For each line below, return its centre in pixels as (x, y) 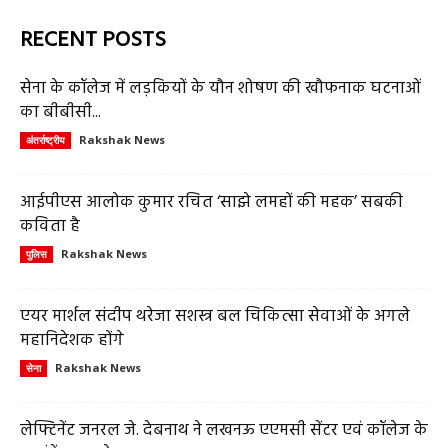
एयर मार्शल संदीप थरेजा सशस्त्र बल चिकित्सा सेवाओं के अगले (215, 316)
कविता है (50, 226)
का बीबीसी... (60, 112)
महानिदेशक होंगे (72, 340)
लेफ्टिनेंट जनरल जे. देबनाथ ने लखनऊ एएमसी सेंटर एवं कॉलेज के (224, 430)
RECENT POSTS (93, 40)
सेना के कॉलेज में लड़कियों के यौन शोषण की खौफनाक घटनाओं (220, 88)
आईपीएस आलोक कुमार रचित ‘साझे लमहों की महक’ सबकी (211, 202)
